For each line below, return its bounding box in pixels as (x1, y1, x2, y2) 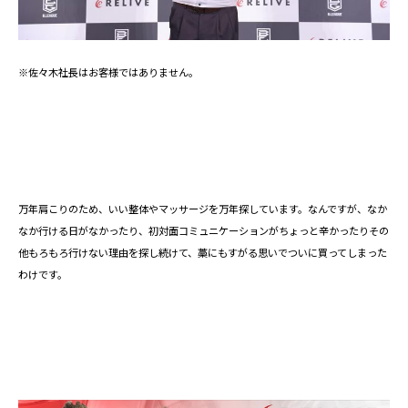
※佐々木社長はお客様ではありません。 (18, 65, 199, 80)
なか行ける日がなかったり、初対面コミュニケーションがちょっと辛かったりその (18, 223, 389, 239)
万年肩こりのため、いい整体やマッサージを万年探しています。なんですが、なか (18, 201, 387, 217)
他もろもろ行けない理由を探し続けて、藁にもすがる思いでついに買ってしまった (18, 245, 387, 260)
